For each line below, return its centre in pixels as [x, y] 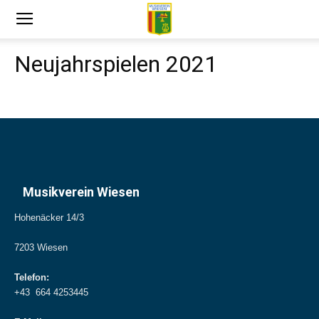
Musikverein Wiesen [81, 192]
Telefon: [32, 277]
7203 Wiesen [41, 247]
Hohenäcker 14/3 [49, 218]
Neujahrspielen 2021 [116, 64]
